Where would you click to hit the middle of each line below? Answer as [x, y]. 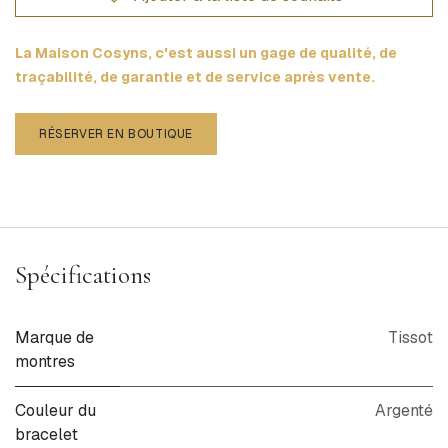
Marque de [54, 337]
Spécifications [83, 274]
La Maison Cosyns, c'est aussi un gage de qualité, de [206, 52]
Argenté [404, 410]
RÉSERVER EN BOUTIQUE [116, 133]
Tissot [410, 337]
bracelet [46, 434]
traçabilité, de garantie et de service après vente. [195, 76]
